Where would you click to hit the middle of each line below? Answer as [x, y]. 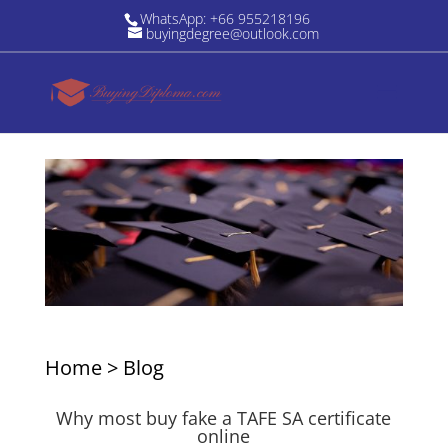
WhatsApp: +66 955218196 [225, 18]
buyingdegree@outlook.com [233, 33]
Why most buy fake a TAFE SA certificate [224, 418]
